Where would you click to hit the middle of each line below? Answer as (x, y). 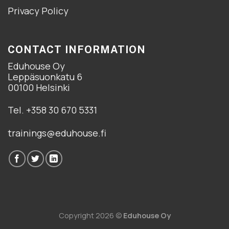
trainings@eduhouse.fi (57, 133)
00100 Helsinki (39, 87)
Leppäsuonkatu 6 (45, 76)
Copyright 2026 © (91, 216)
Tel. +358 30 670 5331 (52, 110)
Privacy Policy (38, 10)
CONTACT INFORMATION (77, 49)
